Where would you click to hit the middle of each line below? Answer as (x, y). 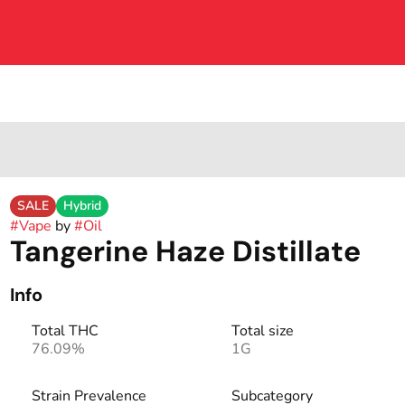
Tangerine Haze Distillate (185, 251)
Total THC (65, 331)
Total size (262, 331)
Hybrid (82, 206)
